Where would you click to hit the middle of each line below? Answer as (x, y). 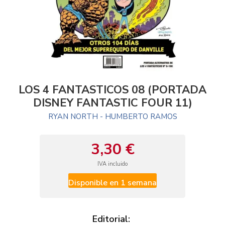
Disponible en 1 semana (113, 183)
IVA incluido (113, 164)
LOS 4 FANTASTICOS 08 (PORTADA (113, 90)
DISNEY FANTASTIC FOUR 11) (113, 103)
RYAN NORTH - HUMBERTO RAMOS (113, 117)
